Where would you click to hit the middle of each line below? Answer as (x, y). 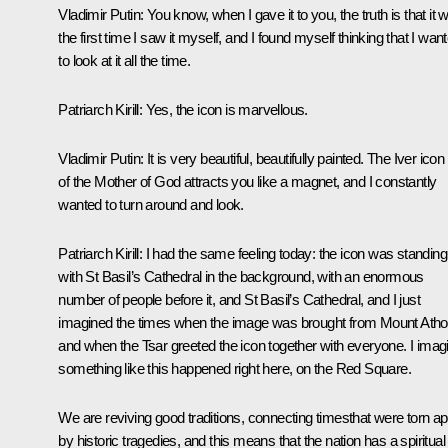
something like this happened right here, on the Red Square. (234, 369)
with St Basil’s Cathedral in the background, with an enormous (241, 277)
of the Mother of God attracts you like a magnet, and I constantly (247, 182)
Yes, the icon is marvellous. (226, 110)
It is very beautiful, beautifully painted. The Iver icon (295, 159)
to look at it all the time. (124, 61)
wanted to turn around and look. (151, 205)
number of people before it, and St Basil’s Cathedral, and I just (239, 300)
